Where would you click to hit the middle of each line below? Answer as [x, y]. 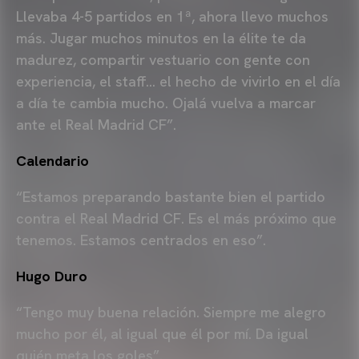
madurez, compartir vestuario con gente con [163, 59]
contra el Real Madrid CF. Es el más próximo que [176, 218]
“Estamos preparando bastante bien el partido [171, 196]
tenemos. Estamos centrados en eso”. [141, 240]
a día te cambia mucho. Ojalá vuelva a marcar [166, 103]
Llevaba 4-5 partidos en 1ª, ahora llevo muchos [172, 16]
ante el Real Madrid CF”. [96, 124]
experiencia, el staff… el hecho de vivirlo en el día [178, 81]
